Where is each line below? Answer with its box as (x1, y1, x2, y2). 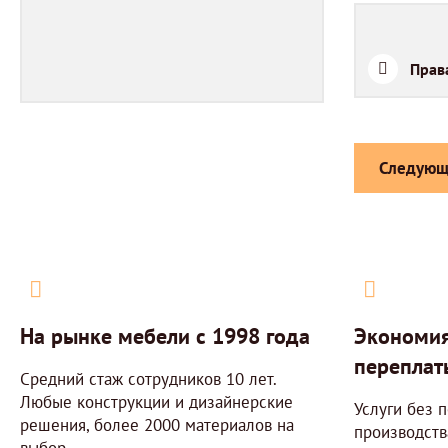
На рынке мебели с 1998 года (20, 321, 310, 350)
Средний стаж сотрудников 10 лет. (20, 367, 276, 390)
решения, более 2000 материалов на (20, 413, 294, 436)
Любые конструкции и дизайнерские (20, 390, 293, 413)
